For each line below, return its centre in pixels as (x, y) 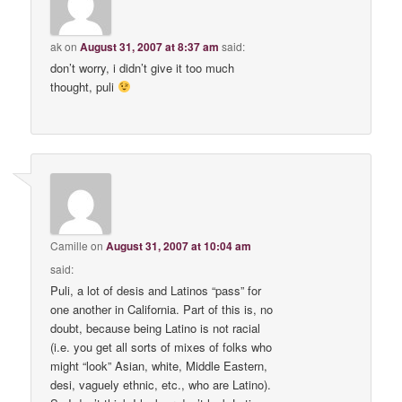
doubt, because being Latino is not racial (156, 328)
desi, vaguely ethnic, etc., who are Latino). (161, 385)
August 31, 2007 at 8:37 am (150, 46)
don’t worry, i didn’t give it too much (143, 67)
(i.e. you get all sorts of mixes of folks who (162, 347)
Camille (70, 246)
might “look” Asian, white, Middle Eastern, (159, 366)
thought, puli (84, 86)
